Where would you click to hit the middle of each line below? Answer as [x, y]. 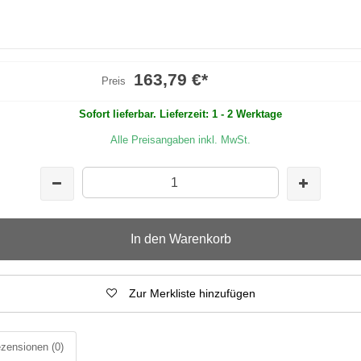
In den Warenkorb [180, 239]
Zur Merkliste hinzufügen [192, 293]
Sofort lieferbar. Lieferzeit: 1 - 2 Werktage [180, 114]
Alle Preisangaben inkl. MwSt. [180, 139]
